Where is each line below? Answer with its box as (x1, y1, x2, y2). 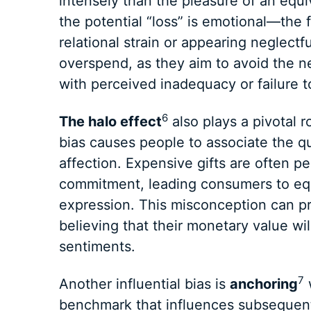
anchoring (229, 276, 298, 293)
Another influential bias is (58, 276, 230, 293)
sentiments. (58, 238, 140, 255)
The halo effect (58, 113, 162, 131)
